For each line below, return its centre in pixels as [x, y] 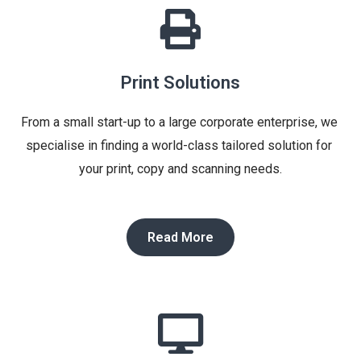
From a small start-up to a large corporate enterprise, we [179, 122]
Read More [180, 238]
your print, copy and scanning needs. [180, 169]
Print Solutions [180, 83]
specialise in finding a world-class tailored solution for [179, 146]
